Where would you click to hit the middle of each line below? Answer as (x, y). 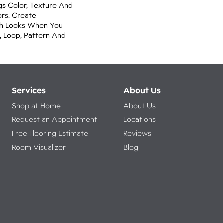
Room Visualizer (39, 147)
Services (29, 90)
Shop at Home (36, 105)
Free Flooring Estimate (52, 133)
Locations (139, 119)
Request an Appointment (54, 119)
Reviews (137, 133)
